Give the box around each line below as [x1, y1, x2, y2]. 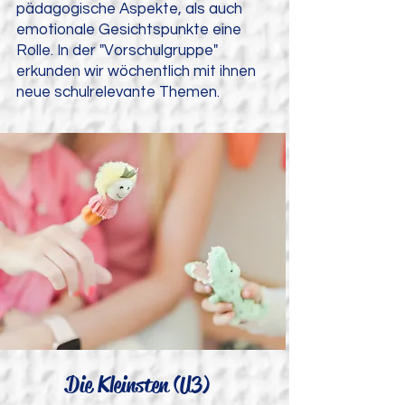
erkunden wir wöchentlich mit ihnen [16, 63, 256, 80]
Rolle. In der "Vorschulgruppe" [16, 42, 218, 59]
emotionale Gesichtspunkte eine [16, 22, 241, 38]
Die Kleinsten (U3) [65, 371, 210, 400]
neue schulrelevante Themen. [16, 84, 220, 100]
